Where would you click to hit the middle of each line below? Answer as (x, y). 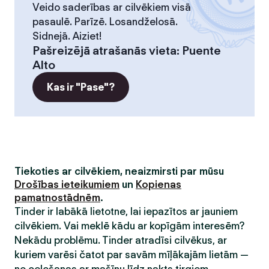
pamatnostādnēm (57, 198)
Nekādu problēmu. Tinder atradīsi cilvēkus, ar (121, 240)
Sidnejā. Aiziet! (67, 36)
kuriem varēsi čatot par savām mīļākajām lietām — (131, 255)
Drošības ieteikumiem (67, 184)
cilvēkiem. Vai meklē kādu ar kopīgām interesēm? (129, 226)
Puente (201, 50)
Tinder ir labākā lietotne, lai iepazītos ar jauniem (126, 211)
